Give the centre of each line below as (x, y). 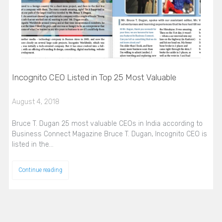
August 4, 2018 (35, 102)
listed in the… (32, 145)
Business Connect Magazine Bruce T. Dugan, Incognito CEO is (109, 134)
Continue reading (40, 170)
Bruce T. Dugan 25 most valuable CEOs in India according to (107, 124)
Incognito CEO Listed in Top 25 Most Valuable (94, 78)
